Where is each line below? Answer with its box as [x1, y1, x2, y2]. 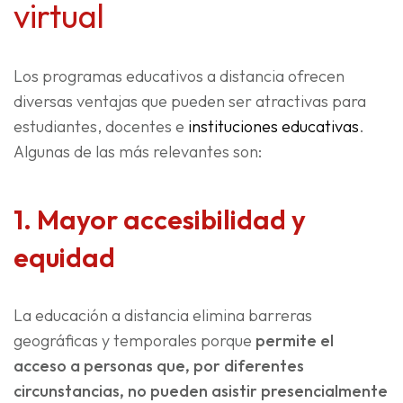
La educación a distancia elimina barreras [13, 305, 312, 327]
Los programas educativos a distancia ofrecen [13, 66, 345, 87]
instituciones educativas [188, 116, 359, 138]
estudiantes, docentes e [13, 116, 188, 138]
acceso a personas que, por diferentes [13, 355, 304, 377]
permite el [255, 330, 334, 352]
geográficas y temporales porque [13, 330, 255, 352]
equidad [13, 240, 115, 275]
